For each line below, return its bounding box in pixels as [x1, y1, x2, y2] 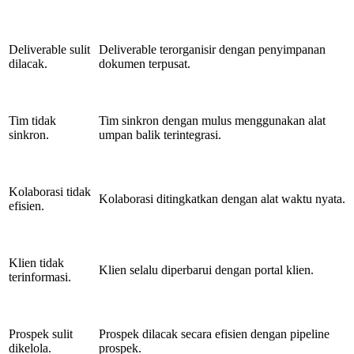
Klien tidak [9, 255, 64, 269]
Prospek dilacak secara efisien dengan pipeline [99, 326, 330, 341]
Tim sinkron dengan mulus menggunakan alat [99, 113, 326, 127]
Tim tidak [9, 113, 56, 127]
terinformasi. [9, 269, 71, 284]
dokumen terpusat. [99, 56, 190, 70]
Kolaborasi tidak [9, 184, 91, 198]
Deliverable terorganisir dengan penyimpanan [99, 42, 326, 56]
